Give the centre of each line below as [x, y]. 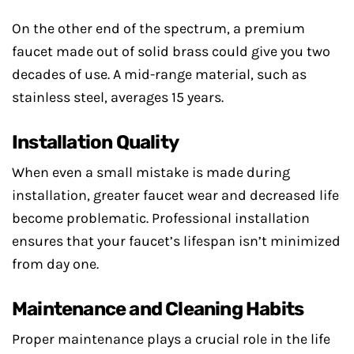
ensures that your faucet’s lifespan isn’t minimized [176, 241]
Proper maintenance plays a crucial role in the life [171, 339]
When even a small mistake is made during [151, 172]
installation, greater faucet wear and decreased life [175, 195]
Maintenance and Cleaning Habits [158, 309]
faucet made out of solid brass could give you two [171, 51]
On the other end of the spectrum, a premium [158, 28]
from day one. [55, 264]
